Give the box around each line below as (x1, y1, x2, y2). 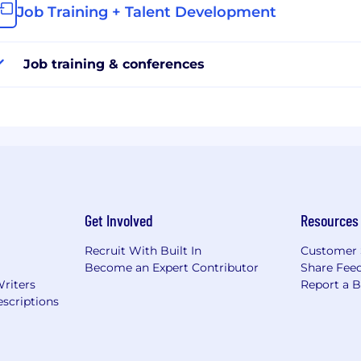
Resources (301, 210, 359, 230)
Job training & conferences (23, 56, 205, 72)
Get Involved (84, 210, 153, 230)
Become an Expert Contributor (84, 259, 259, 275)
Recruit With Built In (84, 243, 201, 258)
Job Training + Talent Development (17, 2, 276, 21)
